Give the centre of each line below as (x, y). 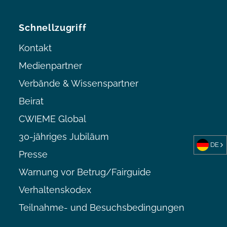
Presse (33, 155)
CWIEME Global (53, 119)
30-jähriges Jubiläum (64, 137)
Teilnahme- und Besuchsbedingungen (102, 208)
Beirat (31, 101)
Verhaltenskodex (55, 190)
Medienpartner (51, 66)
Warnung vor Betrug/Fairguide (85, 172)
